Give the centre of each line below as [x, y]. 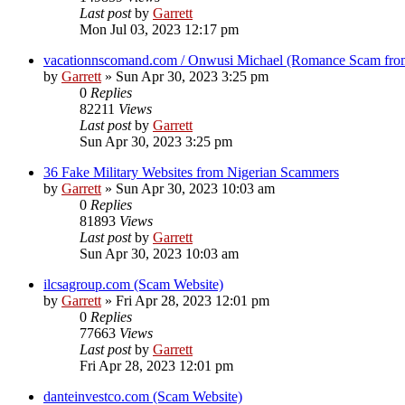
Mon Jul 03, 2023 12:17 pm [159, 30]
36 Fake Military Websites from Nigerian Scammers [191, 173]
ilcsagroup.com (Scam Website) [133, 285]
